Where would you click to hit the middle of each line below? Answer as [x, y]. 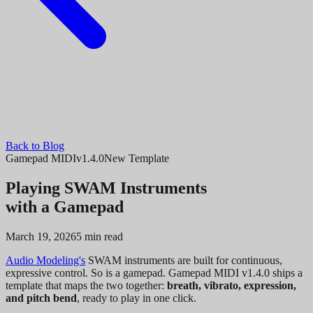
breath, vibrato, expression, [232, 285]
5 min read [100, 236]
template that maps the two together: [86, 285]
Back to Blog [35, 146]
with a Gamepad [65, 206]
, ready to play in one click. [137, 298]
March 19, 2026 [41, 236]
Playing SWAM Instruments [106, 188]
